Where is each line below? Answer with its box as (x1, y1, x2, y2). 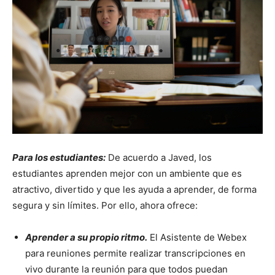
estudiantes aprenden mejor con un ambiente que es (12, 167, 242, 179)
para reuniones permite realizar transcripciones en (25, 247, 246, 259)
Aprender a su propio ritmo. (25, 231, 147, 243)
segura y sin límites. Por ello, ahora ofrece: (12, 199, 198, 211)
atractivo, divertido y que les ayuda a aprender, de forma (12, 183, 257, 195)
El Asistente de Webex (147, 231, 247, 243)
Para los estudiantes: (12, 151, 106, 163)
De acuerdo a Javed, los (106, 151, 212, 163)
